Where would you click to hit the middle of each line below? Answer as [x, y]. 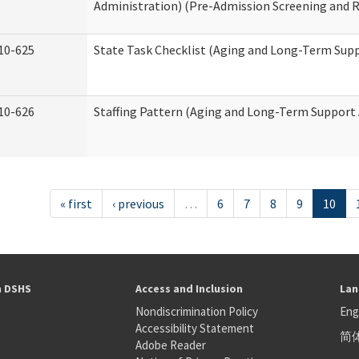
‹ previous [138, 204]
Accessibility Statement [194, 328]
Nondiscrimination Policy [196, 311]
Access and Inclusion [189, 288]
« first [76, 204]
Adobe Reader [170, 345]
